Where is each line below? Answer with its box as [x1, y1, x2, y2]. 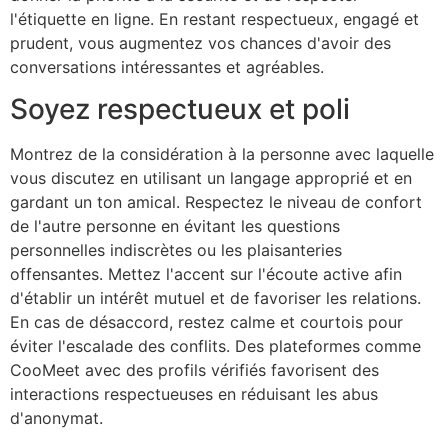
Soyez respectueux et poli [10, 92, 350, 127]
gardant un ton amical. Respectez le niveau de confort [10, 192, 422, 213]
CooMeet [10, 360, 80, 381]
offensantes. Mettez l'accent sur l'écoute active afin [10, 264, 402, 285]
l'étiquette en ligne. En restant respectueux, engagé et [10, 9, 419, 29]
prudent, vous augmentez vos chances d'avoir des [10, 33, 391, 53]
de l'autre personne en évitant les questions [10, 216, 340, 237]
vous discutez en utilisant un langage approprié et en [10, 168, 412, 189]
